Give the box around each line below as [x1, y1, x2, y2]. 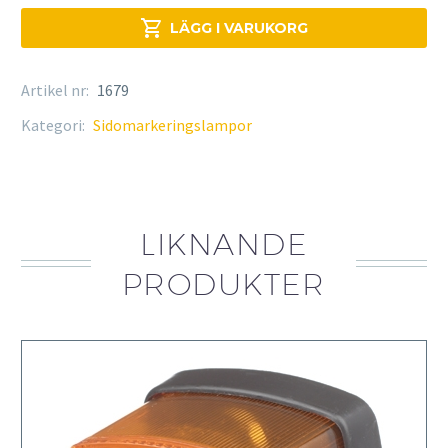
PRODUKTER [121, 266, 326, 303]
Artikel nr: [21, 80, 92, 101]
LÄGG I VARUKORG [170, 19, 308, 38]
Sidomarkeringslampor [93, 115, 252, 136]
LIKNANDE [140, 226, 307, 263]
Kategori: [21, 115, 88, 136]
